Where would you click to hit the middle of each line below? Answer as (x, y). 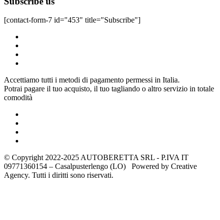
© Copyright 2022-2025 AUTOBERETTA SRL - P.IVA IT (96, 158)
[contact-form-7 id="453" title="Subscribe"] (72, 20)
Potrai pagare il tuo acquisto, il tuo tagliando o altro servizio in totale (109, 89)
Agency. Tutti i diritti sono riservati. (59, 175)
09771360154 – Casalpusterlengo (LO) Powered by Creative (100, 166)
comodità (18, 98)
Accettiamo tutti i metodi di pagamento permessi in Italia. (92, 80)
